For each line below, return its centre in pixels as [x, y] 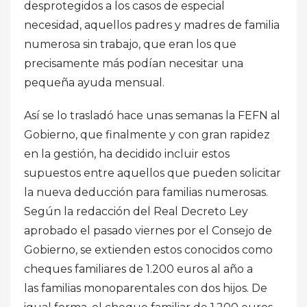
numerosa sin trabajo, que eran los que [130, 44]
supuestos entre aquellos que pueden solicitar [152, 173]
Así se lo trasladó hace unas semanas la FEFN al [152, 115]
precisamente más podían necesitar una [134, 63]
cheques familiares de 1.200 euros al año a [138, 269]
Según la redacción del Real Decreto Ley [136, 211]
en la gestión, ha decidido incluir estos [127, 153]
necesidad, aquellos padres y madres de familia [152, 25]
